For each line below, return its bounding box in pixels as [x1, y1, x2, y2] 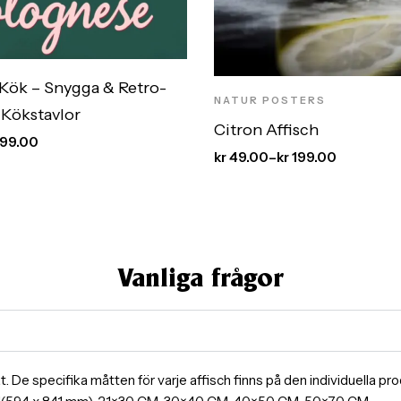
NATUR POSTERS [214, 93, 326, 107]
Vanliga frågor [118, 268, 283, 292]
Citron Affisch [214, 119, 319, 140]
